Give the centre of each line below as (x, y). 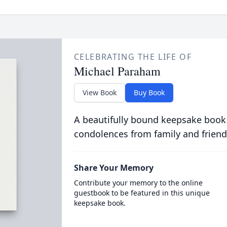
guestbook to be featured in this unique (142, 193)
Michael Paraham (117, 71)
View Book (99, 92)
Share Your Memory (113, 168)
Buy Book (149, 92)
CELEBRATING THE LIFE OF (133, 57)
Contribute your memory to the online (138, 183)
